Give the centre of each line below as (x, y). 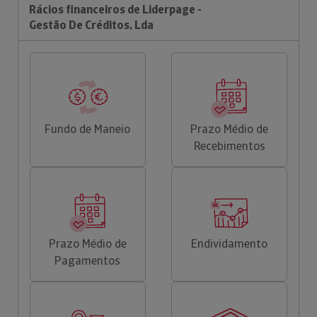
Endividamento (230, 243)
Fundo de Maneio (88, 129)
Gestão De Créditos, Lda (91, 25)
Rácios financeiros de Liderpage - (115, 9)
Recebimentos (229, 146)
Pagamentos (88, 260)
